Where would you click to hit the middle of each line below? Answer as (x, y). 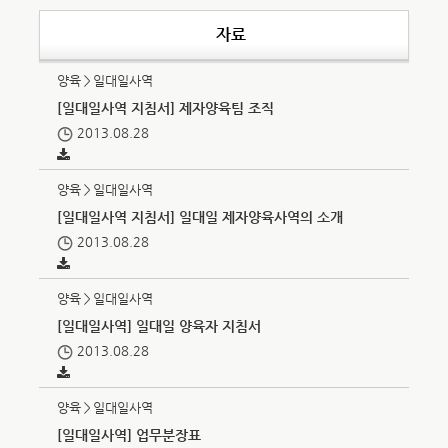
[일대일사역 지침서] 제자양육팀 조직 (166, 108)
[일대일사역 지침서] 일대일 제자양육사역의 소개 (200, 217)
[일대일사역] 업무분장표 (129, 435)
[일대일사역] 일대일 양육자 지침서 (159, 326)
